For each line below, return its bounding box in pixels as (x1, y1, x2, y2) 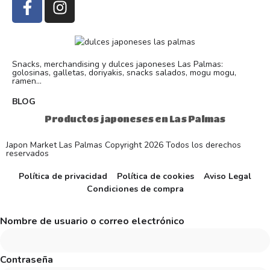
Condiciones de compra (86, 183, 184, 195)
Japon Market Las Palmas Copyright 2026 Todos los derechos (6, 139, 241, 151)
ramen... (12, 75, 42, 87)
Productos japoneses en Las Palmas (45, 113, 225, 124)
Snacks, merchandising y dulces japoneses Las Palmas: (12, 58, 223, 70)
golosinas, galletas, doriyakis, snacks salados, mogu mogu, (12, 66, 236, 78)
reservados (6, 147, 49, 159)
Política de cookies (117, 170, 194, 182)
